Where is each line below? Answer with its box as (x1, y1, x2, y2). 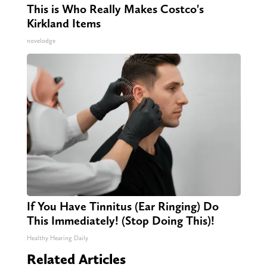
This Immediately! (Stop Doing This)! (26, 213, 215, 228)
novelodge (26, 37, 55, 45)
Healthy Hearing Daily (26, 234, 88, 243)
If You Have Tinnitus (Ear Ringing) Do (26, 199, 219, 214)
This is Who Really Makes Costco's (26, 2, 204, 17)
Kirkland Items (26, 16, 101, 31)
